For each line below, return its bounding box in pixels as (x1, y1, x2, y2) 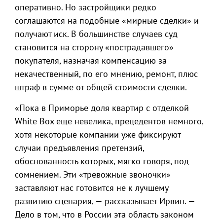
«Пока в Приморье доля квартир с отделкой (15, 102, 189, 113)
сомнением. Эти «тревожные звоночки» (15, 169, 171, 180)
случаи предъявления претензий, (15, 142, 144, 153)
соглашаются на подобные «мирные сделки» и (15, 15, 199, 26)
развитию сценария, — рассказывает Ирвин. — (15, 195, 195, 207)
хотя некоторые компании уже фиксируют (15, 129, 181, 140)
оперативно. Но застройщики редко (15, 1, 156, 13)
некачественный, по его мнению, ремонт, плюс (15, 68, 198, 79)
